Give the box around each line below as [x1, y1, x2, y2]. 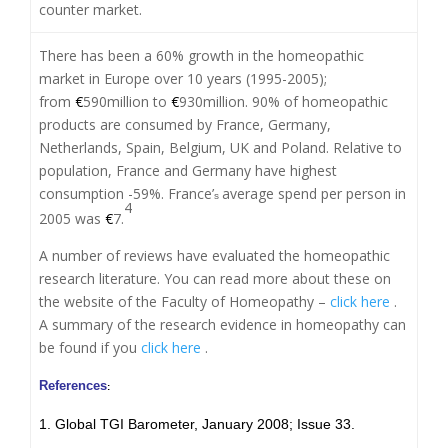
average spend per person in [222, 184, 407, 204]
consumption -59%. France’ [39, 184, 215, 204]
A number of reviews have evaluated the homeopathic [39, 246, 391, 266]
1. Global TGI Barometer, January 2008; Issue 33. [39, 416, 356, 433]
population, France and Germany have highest [39, 161, 338, 181]
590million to [83, 92, 172, 112]
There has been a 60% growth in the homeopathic [39, 46, 365, 66]
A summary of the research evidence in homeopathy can [39, 315, 407, 335]
